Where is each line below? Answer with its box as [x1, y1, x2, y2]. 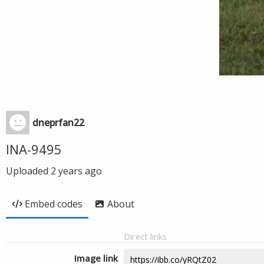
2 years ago [51, 164, 102, 177]
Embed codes [25, 197, 82, 210]
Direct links [124, 230, 167, 242]
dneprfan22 [32, 116, 84, 129]
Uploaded [6, 164, 51, 177]
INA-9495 [6, 140, 62, 158]
